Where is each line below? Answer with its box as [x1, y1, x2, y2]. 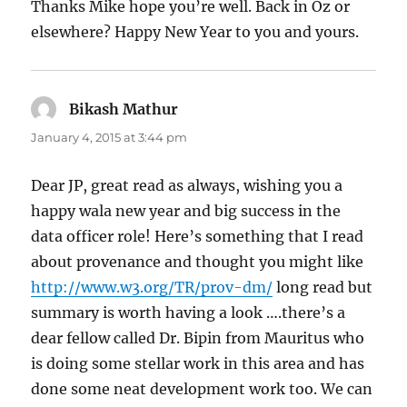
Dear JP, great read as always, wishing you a [31, 176, 343, 195]
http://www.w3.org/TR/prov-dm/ [31, 278, 273, 297]
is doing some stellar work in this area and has [31, 354, 365, 373]
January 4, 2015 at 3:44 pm [31, 130, 188, 145]
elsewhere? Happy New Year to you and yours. [31, 23, 360, 42]
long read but [273, 278, 373, 297]
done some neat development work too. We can [31, 380, 373, 399]
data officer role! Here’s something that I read [31, 227, 364, 246]
